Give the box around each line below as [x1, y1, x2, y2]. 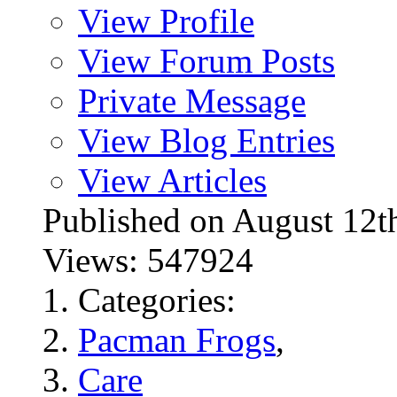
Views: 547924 [43, 240, 262, 279]
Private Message [78, 81, 306, 120]
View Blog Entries [78, 121, 335, 160]
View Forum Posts [78, 41, 335, 80]
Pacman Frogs [78, 320, 276, 359]
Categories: [78, 280, 236, 319]
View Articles [78, 160, 267, 199]
